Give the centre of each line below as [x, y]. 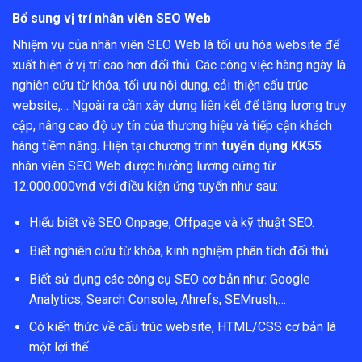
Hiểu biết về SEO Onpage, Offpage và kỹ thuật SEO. [171, 223]
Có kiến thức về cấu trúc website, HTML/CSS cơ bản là [182, 327]
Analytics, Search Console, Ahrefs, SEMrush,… [157, 299]
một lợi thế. [59, 347]
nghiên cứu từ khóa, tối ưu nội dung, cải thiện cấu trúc [160, 85]
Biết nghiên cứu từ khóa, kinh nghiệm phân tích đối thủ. [180, 250]
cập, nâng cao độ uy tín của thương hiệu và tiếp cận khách [172, 125]
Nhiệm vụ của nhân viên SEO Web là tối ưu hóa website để [176, 44]
